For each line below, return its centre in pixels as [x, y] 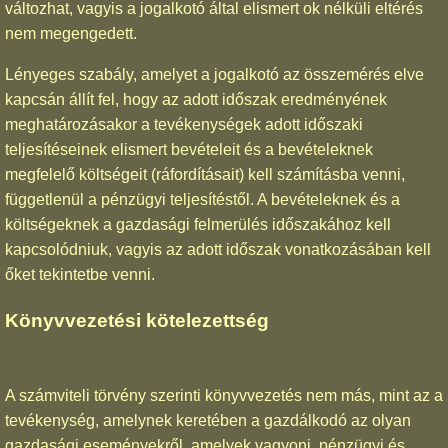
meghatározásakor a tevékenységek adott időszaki [184, 125]
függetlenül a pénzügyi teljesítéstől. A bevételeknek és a [202, 200]
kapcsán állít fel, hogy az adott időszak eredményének [196, 100]
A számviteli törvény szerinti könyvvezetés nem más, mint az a [224, 395]
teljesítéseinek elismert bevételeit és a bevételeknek [189, 150]
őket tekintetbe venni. [80, 275]
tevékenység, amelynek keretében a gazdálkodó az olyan [208, 420]
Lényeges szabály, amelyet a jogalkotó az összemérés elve [214, 75]
